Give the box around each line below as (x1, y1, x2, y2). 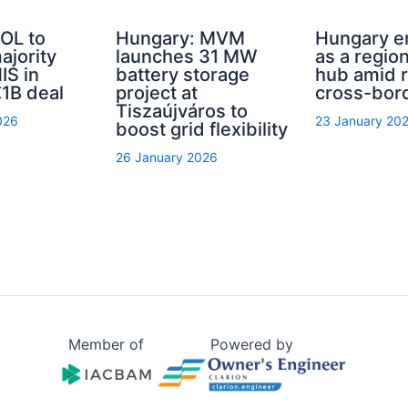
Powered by (210, 335, 294, 354)
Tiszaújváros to (116, 99, 249, 122)
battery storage (116, 63, 250, 86)
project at (116, 81, 199, 104)
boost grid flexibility (116, 117, 289, 140)
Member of (67, 335, 144, 354)
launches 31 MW (116, 45, 259, 67)
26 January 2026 (116, 148, 219, 165)
